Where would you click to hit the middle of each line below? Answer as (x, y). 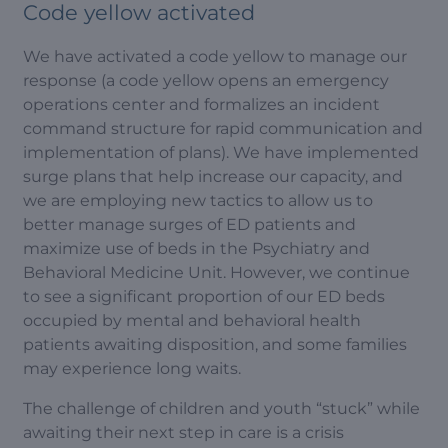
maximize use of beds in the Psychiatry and (196, 248)
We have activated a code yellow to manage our (215, 56)
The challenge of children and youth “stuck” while (221, 408)
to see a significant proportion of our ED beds (204, 296)
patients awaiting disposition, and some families (215, 344)
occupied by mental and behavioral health (192, 320)
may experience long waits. (132, 368)
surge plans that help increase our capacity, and (213, 176)
